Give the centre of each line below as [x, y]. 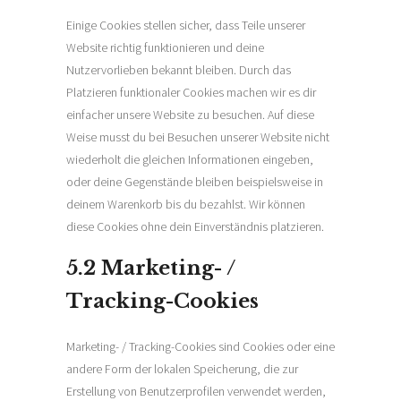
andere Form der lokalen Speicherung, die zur [182, 369]
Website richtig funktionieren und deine [165, 47]
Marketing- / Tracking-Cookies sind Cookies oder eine [200, 346]
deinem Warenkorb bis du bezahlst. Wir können [186, 204]
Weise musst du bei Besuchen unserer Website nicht [198, 137]
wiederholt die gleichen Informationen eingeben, [190, 159]
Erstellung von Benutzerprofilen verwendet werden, [196, 391]
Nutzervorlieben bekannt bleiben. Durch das [179, 70]
